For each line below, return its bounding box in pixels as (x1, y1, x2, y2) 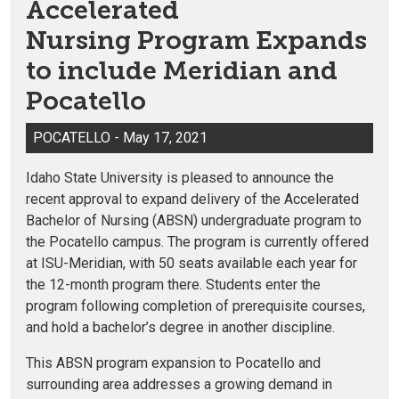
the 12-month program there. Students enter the (26, 275, 321, 293)
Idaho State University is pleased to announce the (26, 168, 334, 186)
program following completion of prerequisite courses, (26, 297, 365, 314)
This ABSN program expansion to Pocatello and (26, 354, 321, 371)
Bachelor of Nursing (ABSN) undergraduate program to (26, 211, 362, 229)
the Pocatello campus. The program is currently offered (26, 232, 369, 250)
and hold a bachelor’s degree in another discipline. (26, 318, 335, 336)
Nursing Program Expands (26, 25, 367, 56)
